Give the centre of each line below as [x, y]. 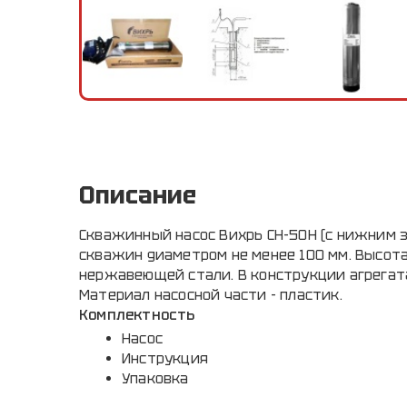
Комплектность [137, 316]
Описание [138, 196]
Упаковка [155, 379]
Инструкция [165, 359]
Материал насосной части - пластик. [211, 296]
